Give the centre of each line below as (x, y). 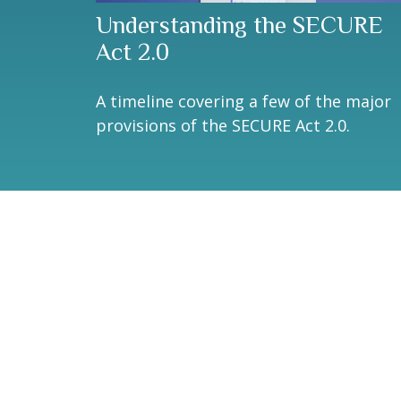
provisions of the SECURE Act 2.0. (223, 126)
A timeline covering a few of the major (243, 102)
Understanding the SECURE (239, 26)
